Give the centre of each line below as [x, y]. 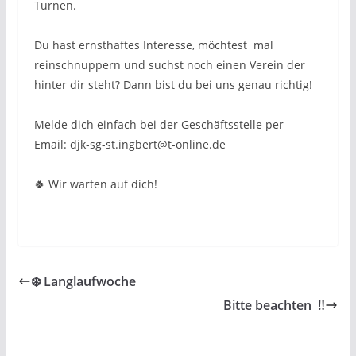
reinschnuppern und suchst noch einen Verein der [169, 65]
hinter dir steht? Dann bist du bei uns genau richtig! [173, 85]
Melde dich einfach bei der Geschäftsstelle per [159, 124]
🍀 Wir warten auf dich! [95, 184]
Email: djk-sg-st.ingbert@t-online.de [130, 144]
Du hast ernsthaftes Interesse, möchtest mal [153, 45]
